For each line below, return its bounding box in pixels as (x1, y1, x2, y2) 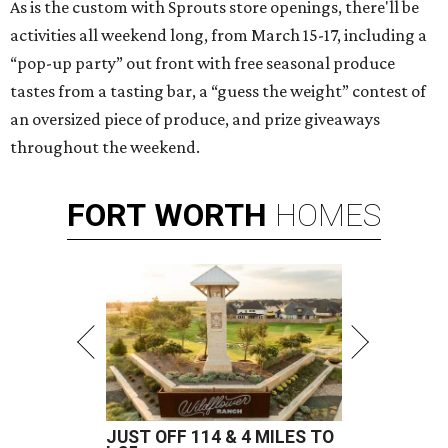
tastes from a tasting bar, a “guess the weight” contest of (10, 81, 426, 101)
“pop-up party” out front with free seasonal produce (10, 53, 395, 73)
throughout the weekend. (10, 137, 200, 157)
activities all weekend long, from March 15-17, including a (10, 25, 427, 45)
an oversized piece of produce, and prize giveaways (10, 109, 380, 129)
